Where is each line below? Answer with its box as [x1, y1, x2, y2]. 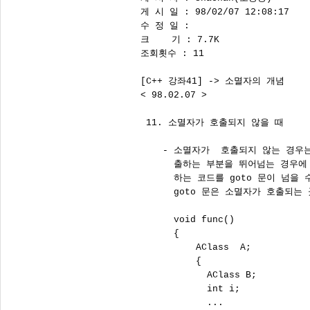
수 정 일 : [140, 21, 195, 31]
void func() [140, 215, 235, 225]
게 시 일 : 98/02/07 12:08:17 [140, 7, 289, 17]
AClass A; [140, 242, 251, 253]
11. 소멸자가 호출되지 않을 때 [140, 118, 284, 128]
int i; [140, 284, 240, 294]
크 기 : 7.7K [140, 35, 219, 45]
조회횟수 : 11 [140, 48, 204, 59]
